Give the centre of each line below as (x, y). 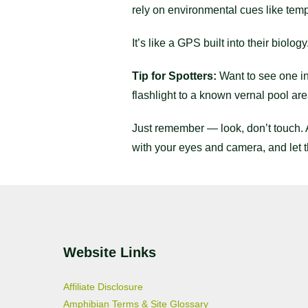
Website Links (110, 252)
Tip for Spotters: (174, 76)
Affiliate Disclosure (103, 286)
